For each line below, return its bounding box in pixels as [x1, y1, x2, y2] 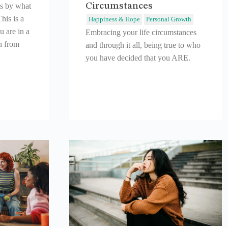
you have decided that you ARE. [85, 53, 190, 62]
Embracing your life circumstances [85, 27, 196, 37]
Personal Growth [146, 15, 191, 23]
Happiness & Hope [89, 15, 140, 23]
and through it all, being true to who [85, 40, 201, 49]
